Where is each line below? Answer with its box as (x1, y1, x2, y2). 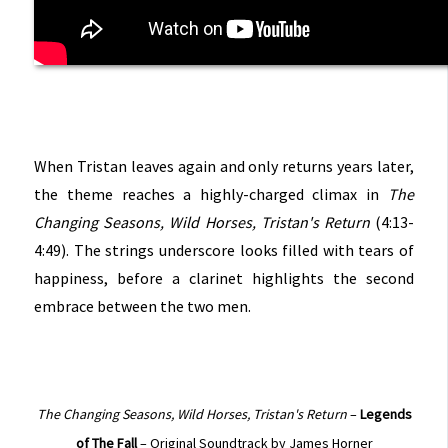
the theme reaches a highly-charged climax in (34, 183, 388, 204)
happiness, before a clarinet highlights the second (34, 267, 414, 288)
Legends (359, 404, 412, 423)
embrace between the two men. (34, 295, 252, 316)
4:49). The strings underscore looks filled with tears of (34, 239, 414, 260)
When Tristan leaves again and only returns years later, (34, 155, 414, 176)
